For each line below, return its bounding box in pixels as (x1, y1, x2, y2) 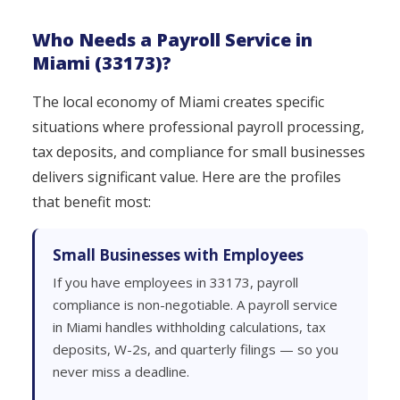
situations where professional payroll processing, (32, 117, 364, 137)
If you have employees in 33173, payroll (53, 273, 298, 291)
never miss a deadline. (53, 362, 189, 380)
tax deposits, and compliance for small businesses (32, 142, 365, 162)
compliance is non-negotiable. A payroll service (53, 296, 337, 313)
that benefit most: (32, 192, 151, 212)
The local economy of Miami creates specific (32, 92, 324, 112)
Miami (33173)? (32, 51, 171, 75)
